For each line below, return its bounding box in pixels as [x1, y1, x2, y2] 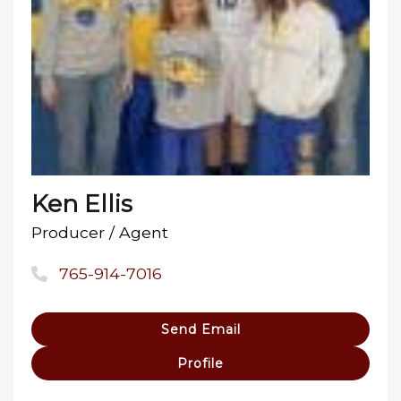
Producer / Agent [31, 223, 168, 243]
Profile [177, 355, 224, 372]
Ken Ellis [31, 189, 132, 219]
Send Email [160, 321, 241, 338]
